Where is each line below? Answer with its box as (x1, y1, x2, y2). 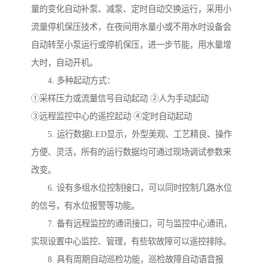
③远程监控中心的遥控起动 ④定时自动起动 (31, 111, 192, 121)
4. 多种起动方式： (31, 75, 115, 85)
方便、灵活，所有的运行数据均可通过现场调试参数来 (31, 147, 231, 157)
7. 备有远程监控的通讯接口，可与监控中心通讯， (31, 218, 232, 228)
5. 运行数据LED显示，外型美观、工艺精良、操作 (31, 129, 232, 139)
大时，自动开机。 (31, 57, 98, 67)
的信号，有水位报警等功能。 (31, 200, 139, 210)
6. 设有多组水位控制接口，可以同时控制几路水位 (31, 182, 232, 193)
